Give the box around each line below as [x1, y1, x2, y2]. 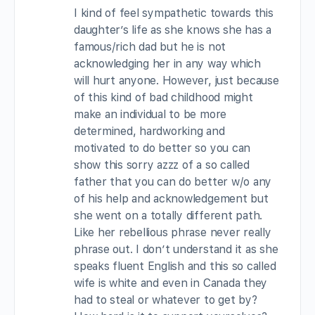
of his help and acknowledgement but [74, 191, 269, 205]
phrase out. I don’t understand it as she [74, 242, 278, 256]
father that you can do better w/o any [74, 174, 272, 188]
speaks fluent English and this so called [74, 259, 276, 273]
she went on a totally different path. [74, 208, 263, 222]
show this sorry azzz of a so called [74, 157, 250, 172]
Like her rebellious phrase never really [74, 225, 271, 239]
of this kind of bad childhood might [74, 90, 253, 104]
